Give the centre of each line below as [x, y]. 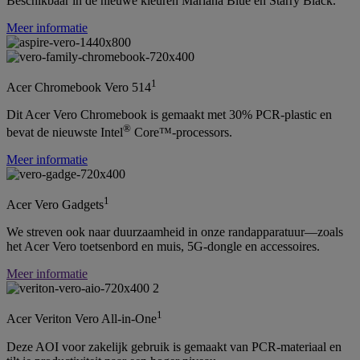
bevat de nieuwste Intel [65, 133]
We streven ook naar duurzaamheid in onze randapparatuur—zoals [175, 232]
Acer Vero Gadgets [55, 205]
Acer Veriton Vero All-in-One [82, 319]
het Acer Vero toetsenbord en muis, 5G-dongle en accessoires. [163, 247]
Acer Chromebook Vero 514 [79, 87]
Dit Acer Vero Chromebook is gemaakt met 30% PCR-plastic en [169, 114]
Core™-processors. [182, 133]
